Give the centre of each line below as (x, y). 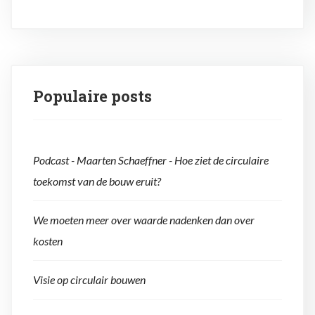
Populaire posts (92, 96)
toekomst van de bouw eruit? (97, 181)
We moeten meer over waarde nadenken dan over (144, 220)
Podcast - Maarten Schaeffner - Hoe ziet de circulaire (151, 160)
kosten (48, 241)
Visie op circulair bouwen (89, 280)
